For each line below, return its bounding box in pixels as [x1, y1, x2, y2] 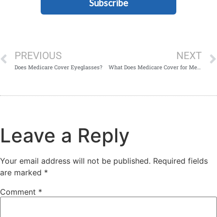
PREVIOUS [15, 49, 62, 62]
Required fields [153, 155, 208, 166]
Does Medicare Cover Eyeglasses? [15, 63, 102, 71]
